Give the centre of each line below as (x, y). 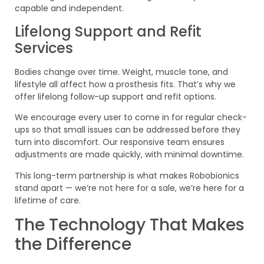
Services (44, 48)
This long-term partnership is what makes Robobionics (127, 175)
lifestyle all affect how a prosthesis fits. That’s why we (125, 84)
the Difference (73, 244)
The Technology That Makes (130, 225)
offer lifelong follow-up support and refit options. (115, 96)
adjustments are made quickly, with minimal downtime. (129, 155)
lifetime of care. (48, 200)
